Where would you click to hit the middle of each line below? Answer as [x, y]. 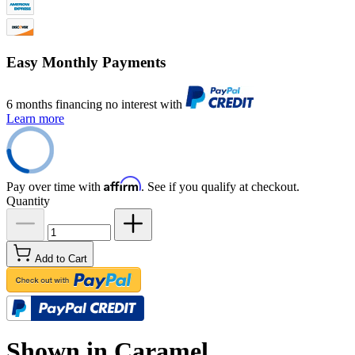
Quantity [28, 201]
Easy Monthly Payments [86, 62]
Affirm [122, 184]
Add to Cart [61, 259]
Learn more [35, 119]
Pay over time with [55, 187]
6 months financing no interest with [96, 105]
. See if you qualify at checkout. [220, 187]
